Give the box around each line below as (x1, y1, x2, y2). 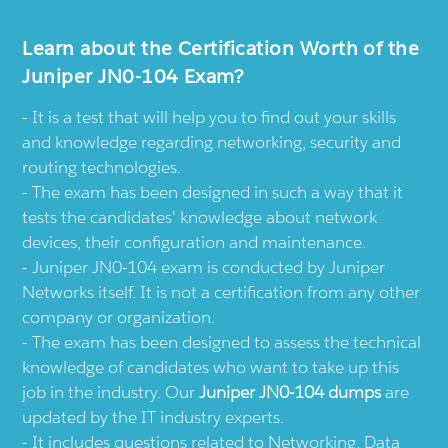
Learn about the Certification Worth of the (22, 35, 420, 60)
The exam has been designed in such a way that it (32, 180, 404, 203)
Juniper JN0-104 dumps (199, 380, 382, 403)
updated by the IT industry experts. (22, 405, 285, 428)
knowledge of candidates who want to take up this (22, 355, 400, 378)
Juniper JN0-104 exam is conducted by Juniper (32, 255, 386, 278)
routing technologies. (22, 155, 182, 178)
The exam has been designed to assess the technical (32, 330, 422, 353)
